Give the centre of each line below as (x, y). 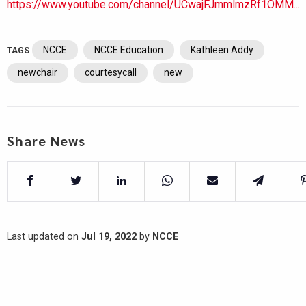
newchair (38, 72)
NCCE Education (129, 50)
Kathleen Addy (222, 50)
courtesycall (111, 72)
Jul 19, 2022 (109, 236)
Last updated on (44, 236)
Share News (46, 140)
